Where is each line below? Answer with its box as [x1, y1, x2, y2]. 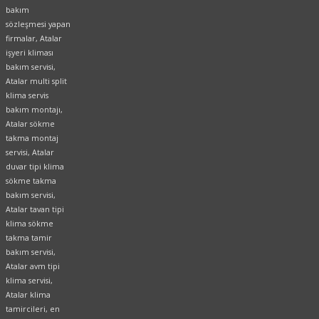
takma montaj [6, 133, 58, 144]
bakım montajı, [6, 105, 63, 115]
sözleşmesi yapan [6, 19, 70, 30]
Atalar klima [6, 290, 51, 300]
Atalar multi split [6, 76, 67, 87]
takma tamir [6, 233, 52, 244]
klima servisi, [6, 276, 53, 286]
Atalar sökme [6, 119, 55, 130]
